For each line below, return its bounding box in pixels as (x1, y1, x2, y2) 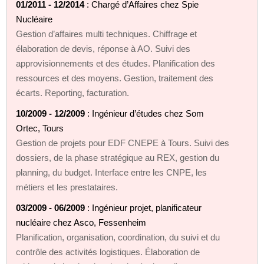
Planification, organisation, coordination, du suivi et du (16, 232, 220, 242)
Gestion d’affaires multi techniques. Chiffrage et (16, 28, 197, 39)
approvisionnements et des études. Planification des (16, 58, 216, 68)
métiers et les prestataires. (16, 181, 118, 192)
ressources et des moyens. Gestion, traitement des (16, 72, 214, 83)
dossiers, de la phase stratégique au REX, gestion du (16, 152, 220, 163)
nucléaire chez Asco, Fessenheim (16, 217, 147, 227)
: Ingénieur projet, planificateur (85, 202, 202, 213)
